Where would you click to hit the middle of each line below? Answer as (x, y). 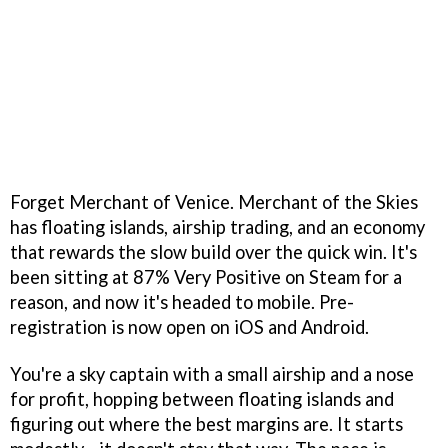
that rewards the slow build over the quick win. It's (213, 252)
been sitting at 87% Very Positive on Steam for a (206, 277)
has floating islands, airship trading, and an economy (217, 227)
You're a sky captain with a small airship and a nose (212, 374)
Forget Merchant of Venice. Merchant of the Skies (214, 202)
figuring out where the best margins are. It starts (206, 424)
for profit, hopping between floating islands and (202, 399)
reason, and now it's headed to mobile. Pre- (182, 302)
